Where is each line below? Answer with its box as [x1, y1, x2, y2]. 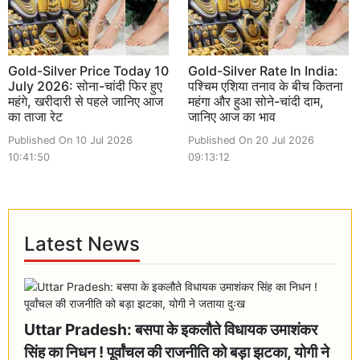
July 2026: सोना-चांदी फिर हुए [8, 77, 162, 94]
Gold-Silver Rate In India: [188, 62, 338, 79]
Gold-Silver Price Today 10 [8, 62, 169, 79]
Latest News [24, 232, 141, 256]
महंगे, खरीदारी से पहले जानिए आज [8, 92, 163, 109]
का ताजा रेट [8, 108, 63, 125]
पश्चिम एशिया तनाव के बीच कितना [188, 77, 343, 94]
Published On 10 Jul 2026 [8, 133, 133, 146]
